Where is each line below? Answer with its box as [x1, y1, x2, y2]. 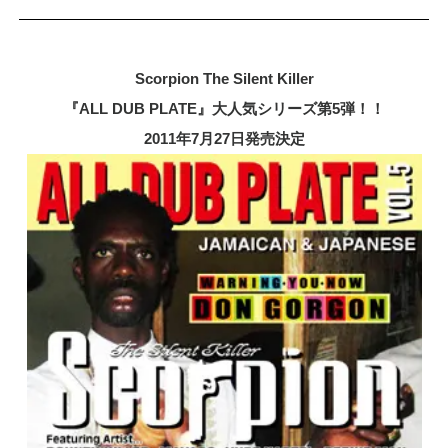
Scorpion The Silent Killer [134, 70, 314, 87]
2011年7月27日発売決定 [143, 130, 305, 147]
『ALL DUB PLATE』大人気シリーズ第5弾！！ [63, 100, 385, 117]
